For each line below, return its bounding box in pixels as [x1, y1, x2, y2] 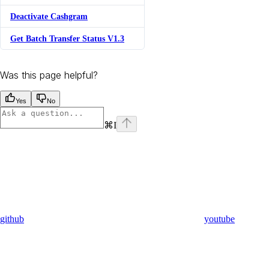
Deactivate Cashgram [10, 11, 88, 21]
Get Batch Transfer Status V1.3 [10, 33, 124, 43]
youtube [204, 213, 235, 224]
